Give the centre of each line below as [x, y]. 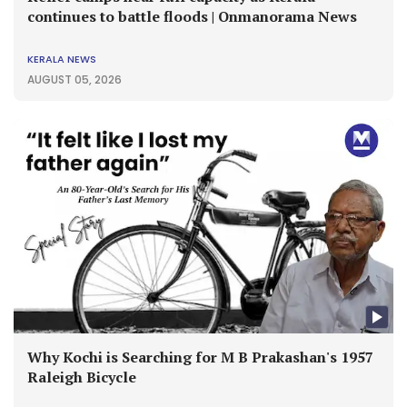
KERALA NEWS [62, 60]
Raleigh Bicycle [82, 377]
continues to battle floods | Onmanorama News [192, 17]
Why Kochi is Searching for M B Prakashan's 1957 [200, 357]
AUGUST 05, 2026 [74, 80]
